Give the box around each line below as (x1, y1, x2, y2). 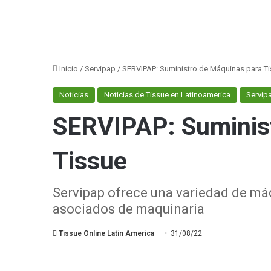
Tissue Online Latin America (59, 229, 154, 238)
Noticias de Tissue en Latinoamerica (104, 90, 230, 99)
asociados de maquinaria (53, 201, 204, 217)
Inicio (57, 64, 78, 73)
